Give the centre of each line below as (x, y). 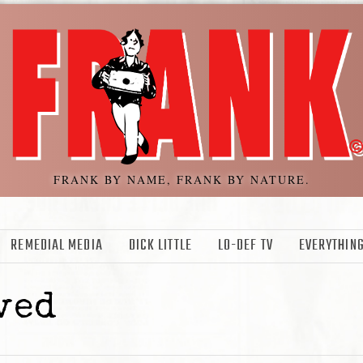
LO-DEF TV (245, 246)
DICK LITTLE (160, 246)
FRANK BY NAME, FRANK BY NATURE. (181, 180)
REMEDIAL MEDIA (57, 246)
